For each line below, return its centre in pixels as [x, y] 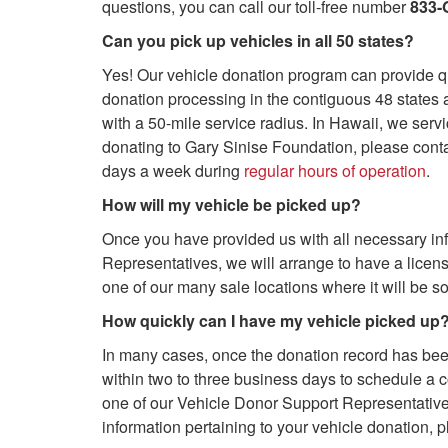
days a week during [173, 170]
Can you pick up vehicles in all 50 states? [258, 40]
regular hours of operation [335, 170]
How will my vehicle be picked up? [231, 204]
